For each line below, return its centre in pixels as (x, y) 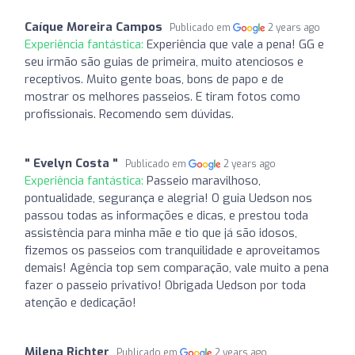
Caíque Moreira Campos (94, 27)
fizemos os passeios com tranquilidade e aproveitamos (172, 250)
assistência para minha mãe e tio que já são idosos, (161, 233)
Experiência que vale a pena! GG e (235, 44)
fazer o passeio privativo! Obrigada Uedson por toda (165, 285)
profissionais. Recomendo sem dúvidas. (129, 114)
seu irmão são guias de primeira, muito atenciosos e (164, 61)
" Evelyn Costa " (71, 163)
